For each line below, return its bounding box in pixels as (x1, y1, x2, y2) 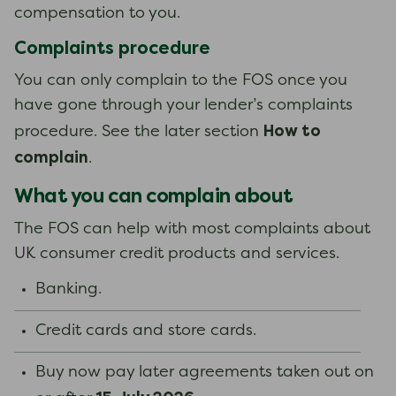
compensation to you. (14, 6, 180, 21)
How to (263, 122, 321, 140)
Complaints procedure (14, 38, 210, 57)
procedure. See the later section (14, 125, 263, 140)
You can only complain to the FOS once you (14, 73, 347, 88)
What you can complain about (14, 185, 293, 207)
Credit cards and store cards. (35, 324, 256, 339)
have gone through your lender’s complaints (14, 98, 353, 113)
